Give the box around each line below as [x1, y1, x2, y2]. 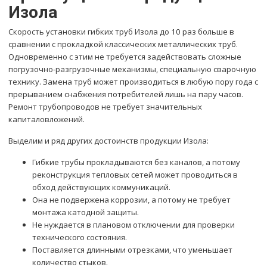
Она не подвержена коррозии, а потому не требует [32, 194, 231, 206]
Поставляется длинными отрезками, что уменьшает [32, 244, 233, 256]
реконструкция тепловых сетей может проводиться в [32, 169, 238, 181]
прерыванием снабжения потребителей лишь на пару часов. [8, 89, 244, 100]
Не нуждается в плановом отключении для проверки [32, 219, 235, 231]
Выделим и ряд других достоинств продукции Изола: [8, 135, 209, 147]
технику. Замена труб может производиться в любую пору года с [8, 76, 259, 88]
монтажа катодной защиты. [32, 207, 139, 218]
